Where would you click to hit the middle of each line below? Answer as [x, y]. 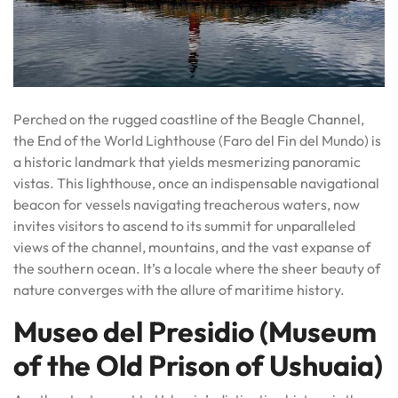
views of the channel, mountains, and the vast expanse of [192, 247]
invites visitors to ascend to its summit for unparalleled [184, 226]
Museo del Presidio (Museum [195, 332]
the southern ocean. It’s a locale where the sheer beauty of [197, 269]
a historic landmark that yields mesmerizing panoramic [187, 162]
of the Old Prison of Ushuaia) [198, 366]
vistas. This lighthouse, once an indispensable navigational [196, 183]
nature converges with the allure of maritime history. [179, 290]
